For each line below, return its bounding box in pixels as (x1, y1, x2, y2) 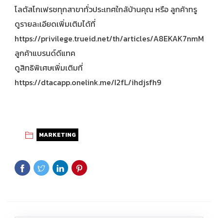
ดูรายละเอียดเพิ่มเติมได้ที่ (15, 18, 95, 30)
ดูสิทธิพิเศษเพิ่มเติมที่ (15, 61, 83, 73)
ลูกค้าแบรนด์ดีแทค (15, 47, 75, 59)
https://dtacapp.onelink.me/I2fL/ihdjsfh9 (15, 76, 161, 88)
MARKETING (39, 130, 76, 139)
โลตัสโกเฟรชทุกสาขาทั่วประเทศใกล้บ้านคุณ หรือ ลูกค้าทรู (15, 3, 197, 15)
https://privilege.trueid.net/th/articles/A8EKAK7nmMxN (15, 32, 213, 44)
